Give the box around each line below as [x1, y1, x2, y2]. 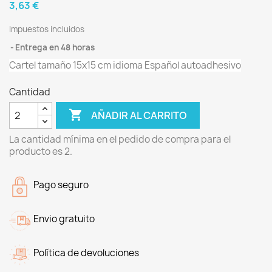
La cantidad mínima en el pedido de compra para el [9, 133, 231, 146]
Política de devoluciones [33, 246, 139, 259]
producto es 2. [9, 145, 72, 158]
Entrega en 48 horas [15, 42, 95, 53]
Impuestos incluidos [9, 24, 84, 35]
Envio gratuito [33, 212, 95, 225]
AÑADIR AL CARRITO [91, 108, 188, 122]
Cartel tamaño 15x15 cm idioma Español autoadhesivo [9, 59, 241, 72]
